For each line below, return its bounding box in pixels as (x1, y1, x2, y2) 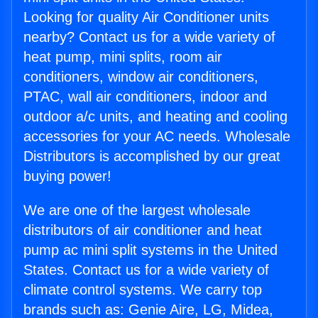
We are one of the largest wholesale (23, 202, 251, 219)
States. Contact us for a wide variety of (23, 262, 269, 278)
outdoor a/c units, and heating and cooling (23, 109, 287, 125)
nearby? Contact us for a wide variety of (23, 29, 275, 45)
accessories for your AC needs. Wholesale (23, 128, 290, 145)
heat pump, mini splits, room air (23, 49, 222, 65)
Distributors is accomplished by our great (23, 148, 280, 165)
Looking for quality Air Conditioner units (23, 9, 269, 26)
